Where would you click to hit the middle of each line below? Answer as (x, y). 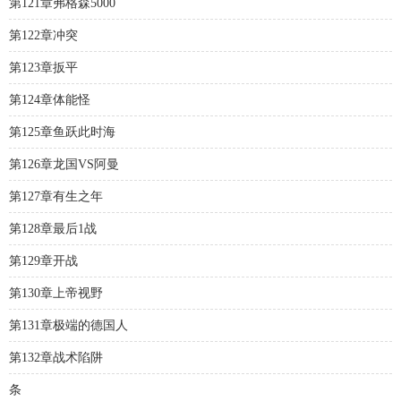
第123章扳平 (43, 68)
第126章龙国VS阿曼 (64, 164)
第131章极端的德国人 (68, 325)
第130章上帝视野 (56, 293)
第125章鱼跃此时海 (62, 132)
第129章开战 (43, 261)
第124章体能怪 (50, 100)
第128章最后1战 (53, 229)
